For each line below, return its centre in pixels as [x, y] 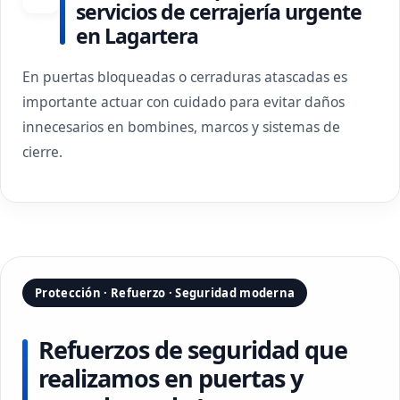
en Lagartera [137, 36]
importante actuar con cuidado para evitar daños [183, 102]
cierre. [42, 152]
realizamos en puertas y [171, 378]
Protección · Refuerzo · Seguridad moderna [165, 293]
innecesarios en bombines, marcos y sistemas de [181, 127]
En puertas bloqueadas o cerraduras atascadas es [185, 77]
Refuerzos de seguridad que [193, 350]
